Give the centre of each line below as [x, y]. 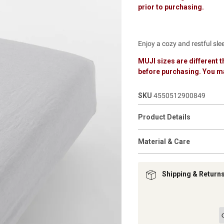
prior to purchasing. [171, 7]
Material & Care [164, 141]
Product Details [164, 117]
